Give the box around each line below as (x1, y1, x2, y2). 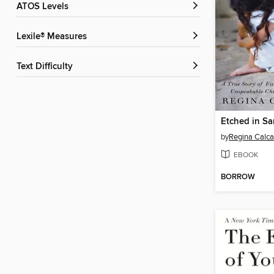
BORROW (221, 172, 255, 183)
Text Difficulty (21, 61, 73, 73)
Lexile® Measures (21, 31, 87, 43)
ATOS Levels (22, 1, 68, 13)
